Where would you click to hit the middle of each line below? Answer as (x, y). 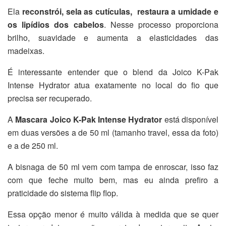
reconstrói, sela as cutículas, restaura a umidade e (120, 12)
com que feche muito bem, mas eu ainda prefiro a (113, 180)
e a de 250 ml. (33, 146)
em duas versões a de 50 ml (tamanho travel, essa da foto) (113, 133)
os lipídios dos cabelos (56, 25)
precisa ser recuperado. (50, 98)
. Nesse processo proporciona (161, 25)
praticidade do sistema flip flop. (63, 193)
